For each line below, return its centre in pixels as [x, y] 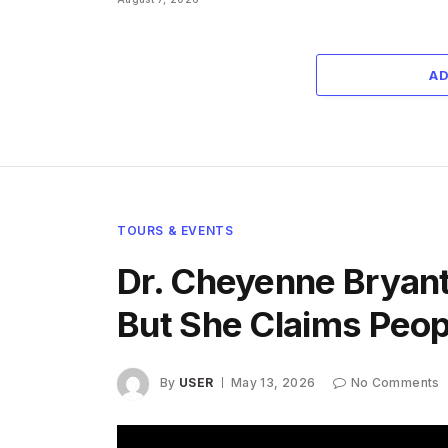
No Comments [395, 383]
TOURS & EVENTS [175, 230]
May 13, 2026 [273, 383]
